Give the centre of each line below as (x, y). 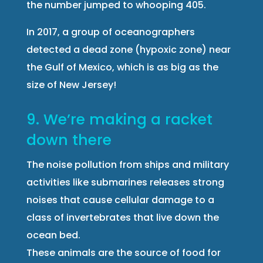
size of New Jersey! (71, 85)
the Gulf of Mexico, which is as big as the (122, 67)
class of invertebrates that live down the (122, 217)
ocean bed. (53, 235)
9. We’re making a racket (119, 119)
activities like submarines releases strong (125, 182)
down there (69, 140)
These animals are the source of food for (123, 252)
